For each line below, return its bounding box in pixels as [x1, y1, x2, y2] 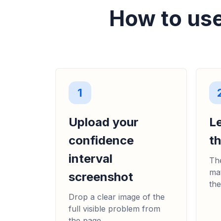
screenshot [69, 170, 133, 184]
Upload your [69, 115, 139, 130]
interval [69, 151, 112, 166]
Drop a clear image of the [69, 192, 165, 202]
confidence [69, 133, 134, 148]
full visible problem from [69, 204, 160, 214]
